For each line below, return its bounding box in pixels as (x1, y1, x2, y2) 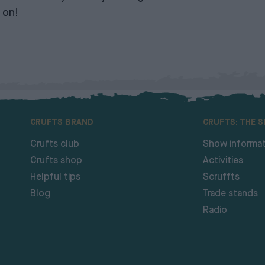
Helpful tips (30, 172, 80, 182)
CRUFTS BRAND (30, 118, 93, 127)
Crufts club (30, 139, 79, 149)
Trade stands (202, 189, 258, 199)
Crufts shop (30, 156, 82, 166)
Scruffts (202, 172, 240, 182)
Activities (202, 156, 243, 166)
